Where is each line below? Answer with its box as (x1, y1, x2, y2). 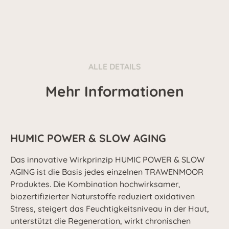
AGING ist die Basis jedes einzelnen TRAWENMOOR (10, 167, 203, 177)
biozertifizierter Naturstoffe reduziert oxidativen (10, 191, 195, 201)
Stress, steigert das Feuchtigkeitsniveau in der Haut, (10, 203, 209, 214)
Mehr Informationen (45, 82, 184, 100)
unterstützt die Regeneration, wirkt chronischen (10, 216, 191, 226)
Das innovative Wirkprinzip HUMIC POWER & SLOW (10, 154, 204, 165)
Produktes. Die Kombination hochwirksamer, (10, 179, 180, 189)
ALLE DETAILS (88, 61, 141, 72)
